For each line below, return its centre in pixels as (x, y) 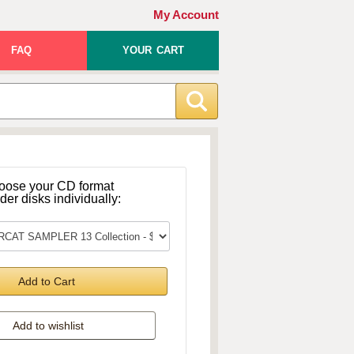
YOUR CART (153, 50)
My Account (186, 15)
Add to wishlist (48, 326)
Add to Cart (46, 281)
